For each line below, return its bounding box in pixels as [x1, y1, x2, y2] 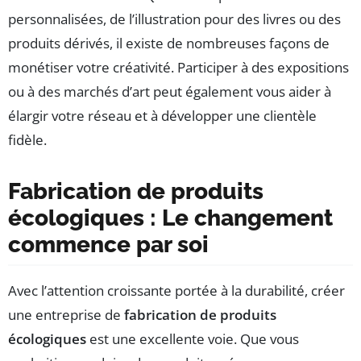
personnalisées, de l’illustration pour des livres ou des [8, 9, 341, 28]
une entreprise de [8, 305, 124, 324]
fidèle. [8, 130, 47, 149]
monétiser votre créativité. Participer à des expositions [8, 57, 349, 77]
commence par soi [8, 230, 209, 258]
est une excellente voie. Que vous [86, 329, 299, 348]
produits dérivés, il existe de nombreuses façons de [8, 33, 330, 52]
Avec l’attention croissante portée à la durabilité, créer [8, 280, 345, 300]
